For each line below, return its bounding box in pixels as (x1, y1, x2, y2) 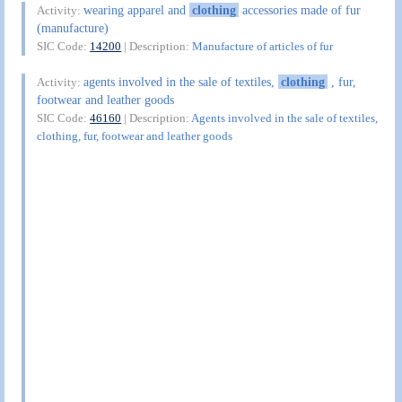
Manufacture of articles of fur (192, 39, 334, 54)
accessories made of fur (238, 3, 361, 18)
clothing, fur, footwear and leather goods (37, 128, 233, 143)
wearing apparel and (83, 3, 190, 18)
